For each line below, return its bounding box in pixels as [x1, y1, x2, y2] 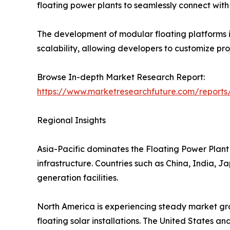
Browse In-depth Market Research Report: [37, 72, 205, 83]
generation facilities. [37, 172, 118, 183]
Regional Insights [37, 115, 106, 126]
